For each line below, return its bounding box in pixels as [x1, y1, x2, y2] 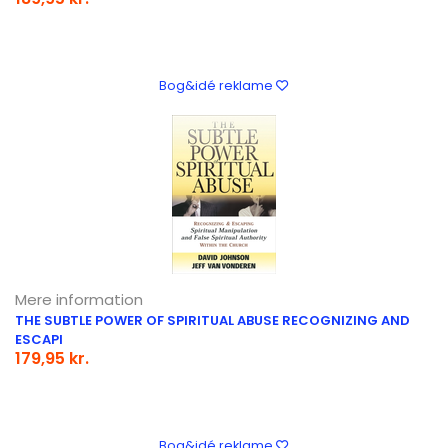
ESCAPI [15, 329, 63, 349]
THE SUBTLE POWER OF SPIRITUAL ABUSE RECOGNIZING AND [15, 310, 410, 330]
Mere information [15, 288, 143, 310]
